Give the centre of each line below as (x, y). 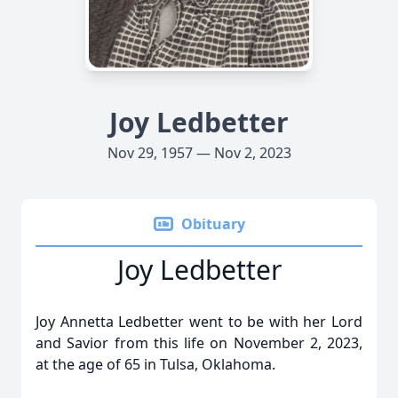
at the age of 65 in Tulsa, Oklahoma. (155, 364)
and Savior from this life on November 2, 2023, (199, 343)
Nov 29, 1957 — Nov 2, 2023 (199, 153)
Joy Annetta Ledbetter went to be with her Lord (199, 322)
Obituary (213, 224)
